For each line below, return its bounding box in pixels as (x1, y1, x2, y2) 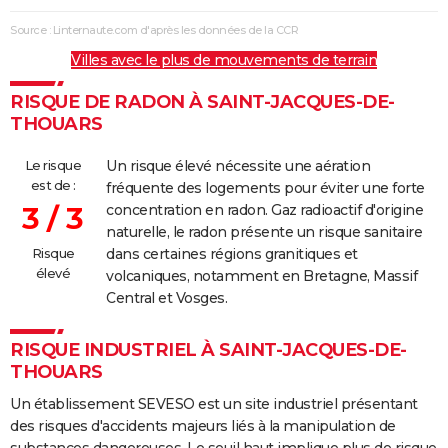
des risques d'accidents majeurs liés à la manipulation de (10, 417, 396, 436)
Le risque (24, 157, 82, 174)
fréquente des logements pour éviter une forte (106, 179, 425, 198)
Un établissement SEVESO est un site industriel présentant (10, 395, 418, 414)
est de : (30, 177, 76, 194)
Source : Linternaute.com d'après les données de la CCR (10, 23, 298, 38)
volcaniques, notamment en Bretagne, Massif (106, 267, 417, 286)
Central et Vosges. (106, 289, 227, 308)
